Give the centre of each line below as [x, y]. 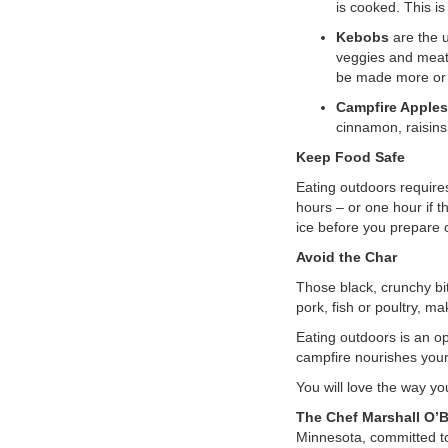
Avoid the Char [346, 257]
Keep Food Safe [350, 157]
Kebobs [362, 37]
